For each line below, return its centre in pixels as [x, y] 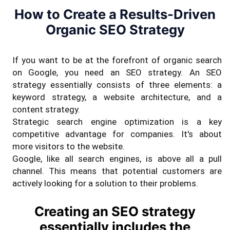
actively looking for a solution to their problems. [105, 184]
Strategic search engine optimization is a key [117, 122]
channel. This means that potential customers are [117, 171]
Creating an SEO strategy [115, 212]
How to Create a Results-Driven [115, 14]
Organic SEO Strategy [115, 30]
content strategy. [46, 110]
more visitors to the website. [69, 147]
